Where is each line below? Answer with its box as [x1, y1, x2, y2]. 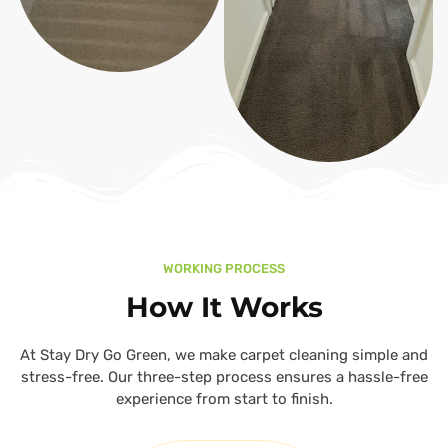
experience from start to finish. [115, 390, 333, 409]
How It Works [125, 290, 323, 325]
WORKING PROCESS [163, 261, 285, 277]
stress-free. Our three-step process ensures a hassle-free [20, 368, 428, 387]
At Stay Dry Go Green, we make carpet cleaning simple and [20, 346, 428, 365]
